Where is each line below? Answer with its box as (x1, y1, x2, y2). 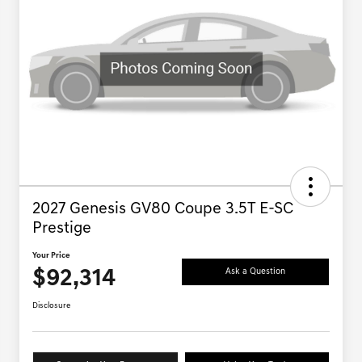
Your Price (32, 251, 70, 261)
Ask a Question (225, 267, 285, 276)
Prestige (32, 221, 91, 238)
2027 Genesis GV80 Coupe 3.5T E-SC (32, 201, 293, 218)
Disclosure (32, 301, 70, 311)
